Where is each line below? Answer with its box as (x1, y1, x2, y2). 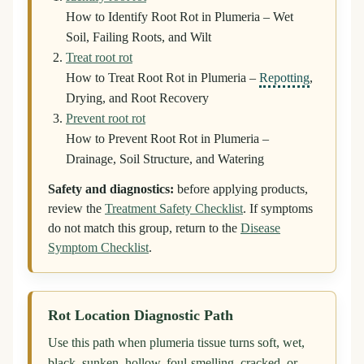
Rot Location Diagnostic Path (48, 307, 233, 324)
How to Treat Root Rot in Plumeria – (66, 71, 259, 86)
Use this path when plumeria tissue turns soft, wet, (48, 336, 305, 351)
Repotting (259, 71, 310, 86)
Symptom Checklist (48, 240, 149, 256)
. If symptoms (243, 201, 313, 217)
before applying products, (174, 182, 308, 197)
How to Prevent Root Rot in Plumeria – (66, 132, 269, 147)
